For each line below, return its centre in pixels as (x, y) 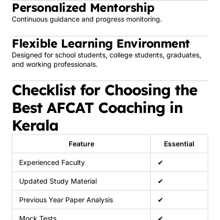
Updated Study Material (58, 181)
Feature (81, 144)
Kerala (35, 125)
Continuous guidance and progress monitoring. (87, 19)
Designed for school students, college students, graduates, (107, 55)
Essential (179, 144)
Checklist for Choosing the (105, 90)
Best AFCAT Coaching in (97, 108)
